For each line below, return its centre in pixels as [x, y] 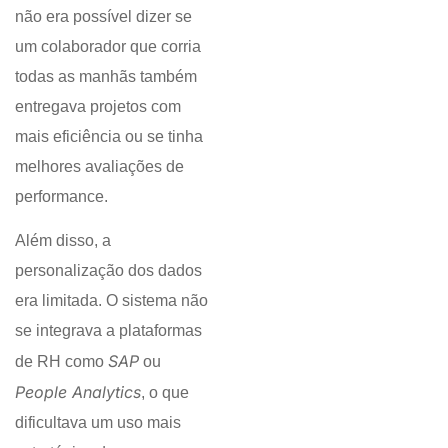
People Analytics [78, 391]
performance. [61, 196]
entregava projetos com [98, 106]
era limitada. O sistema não [111, 300]
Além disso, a [63, 240]
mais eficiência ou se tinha [109, 136]
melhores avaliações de [99, 166]
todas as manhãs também [106, 76]
